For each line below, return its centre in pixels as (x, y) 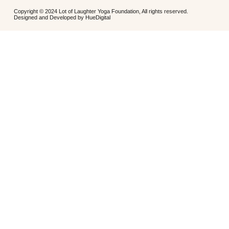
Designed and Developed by (50, 18)
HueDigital (98, 18)
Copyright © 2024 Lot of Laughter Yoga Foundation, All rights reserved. (101, 12)
